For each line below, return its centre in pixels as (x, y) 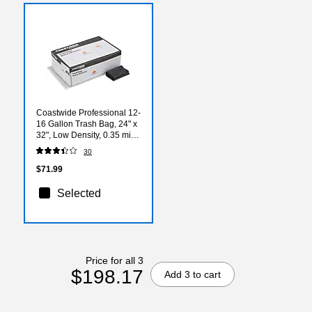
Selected (79, 193)
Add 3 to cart (192, 274)
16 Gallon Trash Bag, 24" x (87, 124)
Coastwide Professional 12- (88, 112)
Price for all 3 (114, 260)
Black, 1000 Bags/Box (78, 146)
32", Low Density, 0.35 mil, (86, 135)
